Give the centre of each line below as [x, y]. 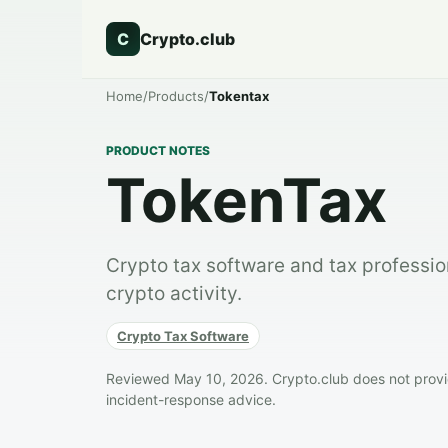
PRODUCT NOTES [158, 150]
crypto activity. [174, 293]
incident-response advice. [191, 399]
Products [176, 96]
